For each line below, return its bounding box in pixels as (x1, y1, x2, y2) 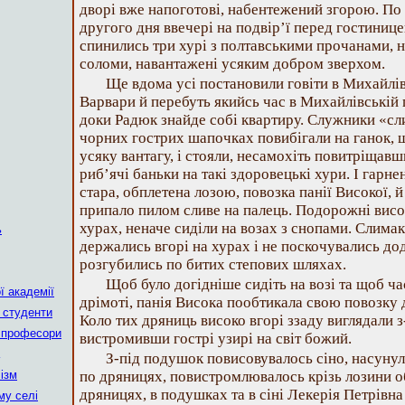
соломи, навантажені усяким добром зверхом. (80, 55, 385, 72)
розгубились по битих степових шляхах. (80, 256, 346, 273)
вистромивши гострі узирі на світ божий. (80, 330, 352, 347)
